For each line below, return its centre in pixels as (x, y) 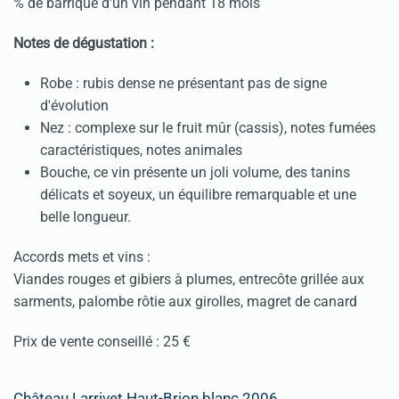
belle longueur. (85, 217)
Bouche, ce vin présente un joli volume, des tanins (195, 173)
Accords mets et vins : (82, 257)
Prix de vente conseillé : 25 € (102, 342)
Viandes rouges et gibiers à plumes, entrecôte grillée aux (189, 280)
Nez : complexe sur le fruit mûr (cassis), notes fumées (208, 128)
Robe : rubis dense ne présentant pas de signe (183, 84)
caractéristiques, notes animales (141, 151)
